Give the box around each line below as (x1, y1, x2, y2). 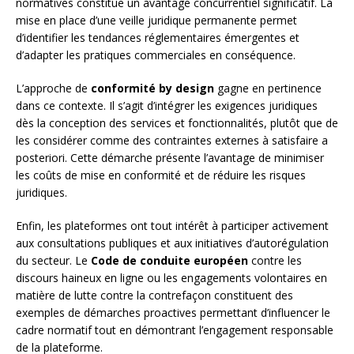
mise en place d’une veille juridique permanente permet (16, 13, 297, 28)
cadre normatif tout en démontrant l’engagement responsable (16, 322, 333, 338)
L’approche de (16, 81, 91, 96)
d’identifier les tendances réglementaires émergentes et (16, 30, 299, 46)
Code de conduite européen (91, 253, 248, 269)
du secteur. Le (16, 253, 91, 269)
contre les (248, 253, 302, 269)
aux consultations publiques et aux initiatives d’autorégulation (16, 235, 329, 251)
